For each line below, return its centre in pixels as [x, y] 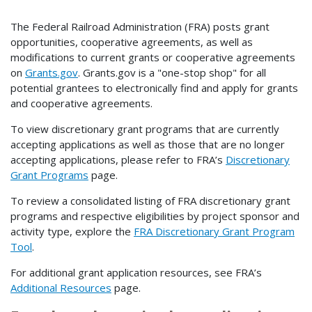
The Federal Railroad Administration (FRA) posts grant [140, 26]
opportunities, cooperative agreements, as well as [132, 41]
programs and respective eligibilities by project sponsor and [155, 216]
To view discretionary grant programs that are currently [145, 128]
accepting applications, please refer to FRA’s [118, 159]
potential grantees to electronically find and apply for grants [154, 87]
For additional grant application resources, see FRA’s [136, 272]
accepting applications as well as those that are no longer [148, 144]
